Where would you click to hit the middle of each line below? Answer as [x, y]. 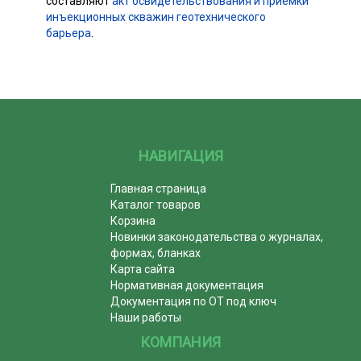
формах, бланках [156, 253]
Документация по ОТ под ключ [194, 301]
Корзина [133, 220]
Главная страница [159, 188]
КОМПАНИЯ [180, 342]
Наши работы [146, 317]
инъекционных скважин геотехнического [156, 17]
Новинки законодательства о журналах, [217, 237]
